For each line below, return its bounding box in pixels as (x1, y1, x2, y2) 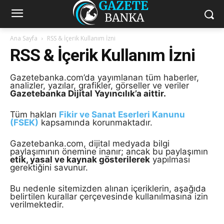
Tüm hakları (10, 109, 59, 119)
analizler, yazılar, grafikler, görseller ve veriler (10, 80, 189, 90)
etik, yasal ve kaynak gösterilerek (10, 154, 150, 164)
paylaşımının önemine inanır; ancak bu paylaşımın (10, 146, 208, 156)
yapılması (150, 154, 190, 164)
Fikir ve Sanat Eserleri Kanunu (59, 109, 185, 119)
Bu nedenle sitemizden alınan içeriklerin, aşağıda (10, 183, 206, 193)
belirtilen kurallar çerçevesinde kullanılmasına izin (10, 191, 208, 201)
